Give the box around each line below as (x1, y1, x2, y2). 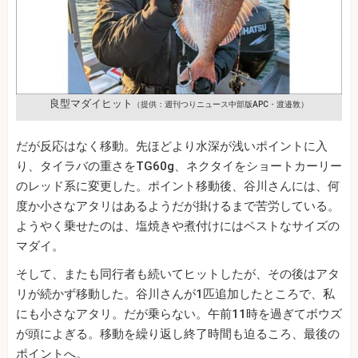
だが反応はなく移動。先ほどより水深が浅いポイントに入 (16, 138, 328, 153)
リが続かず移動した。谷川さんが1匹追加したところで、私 (16, 286, 335, 301)
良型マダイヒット (50, 97, 133, 109)
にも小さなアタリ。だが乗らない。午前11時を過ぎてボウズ (16, 306, 342, 321)
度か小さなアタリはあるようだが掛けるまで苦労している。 (16, 198, 340, 213)
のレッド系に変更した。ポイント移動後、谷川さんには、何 (16, 178, 340, 193)
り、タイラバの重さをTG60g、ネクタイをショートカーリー (16, 158, 342, 173)
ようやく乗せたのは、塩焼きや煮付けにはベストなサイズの (16, 218, 340, 233)
